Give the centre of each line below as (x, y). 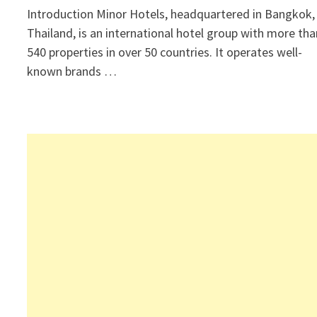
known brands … (72, 71)
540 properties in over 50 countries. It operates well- (165, 52)
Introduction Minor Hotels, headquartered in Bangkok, (171, 14)
